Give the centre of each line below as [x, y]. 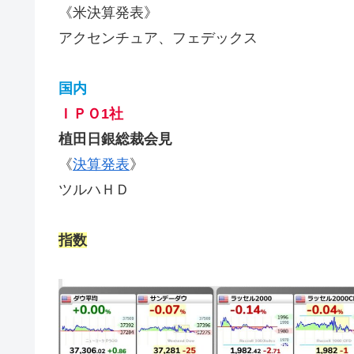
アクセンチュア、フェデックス [158, 38]
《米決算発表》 [108, 12]
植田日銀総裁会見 [115, 139]
